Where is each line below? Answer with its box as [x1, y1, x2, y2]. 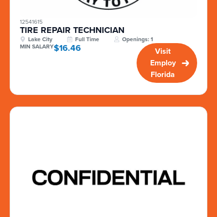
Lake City [28, 35, 52, 44]
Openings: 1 [122, 35, 153, 44]
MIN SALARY [20, 42, 54, 51]
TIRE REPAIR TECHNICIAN [20, 24, 124, 37]
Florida [151, 69, 175, 80]
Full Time [75, 35, 99, 44]
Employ [150, 57, 176, 69]
